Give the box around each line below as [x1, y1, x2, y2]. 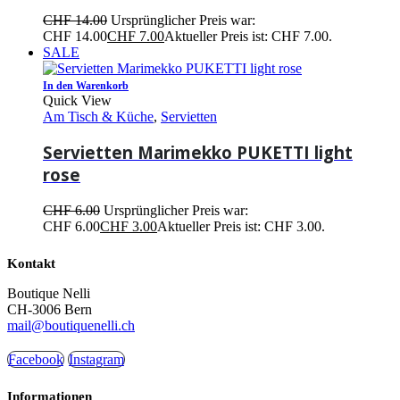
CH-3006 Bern [7, 302, 92, 317]
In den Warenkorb [43, 79, 129, 92]
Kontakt [7, 256, 55, 271]
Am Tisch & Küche [43, 108, 154, 124]
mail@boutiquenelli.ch [7, 318, 135, 333]
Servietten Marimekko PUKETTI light [43, 141, 353, 164]
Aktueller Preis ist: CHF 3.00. [157, 219, 325, 234]
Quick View [43, 92, 112, 108]
